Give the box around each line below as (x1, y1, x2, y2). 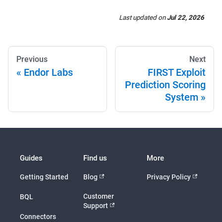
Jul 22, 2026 (167, 13, 204, 21)
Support (83, 202, 108, 210)
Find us (83, 154, 107, 163)
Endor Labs (24, 66, 73, 78)
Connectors (19, 213, 56, 221)
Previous (16, 54, 48, 64)
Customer (83, 192, 114, 200)
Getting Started (19, 173, 68, 181)
